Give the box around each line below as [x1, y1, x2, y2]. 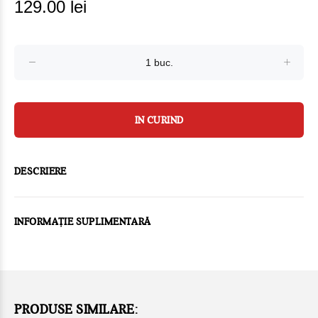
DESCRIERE [14, 166, 67, 177]
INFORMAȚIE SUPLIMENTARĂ [14, 216, 151, 228]
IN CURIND [134, 114, 184, 126]
